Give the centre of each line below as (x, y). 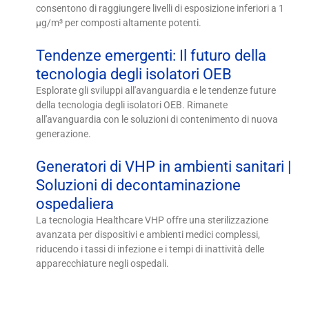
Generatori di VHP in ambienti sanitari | (164, 166)
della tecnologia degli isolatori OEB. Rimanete (132, 104)
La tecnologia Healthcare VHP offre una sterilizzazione (152, 220)
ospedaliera (75, 203)
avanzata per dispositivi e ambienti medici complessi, (148, 234)
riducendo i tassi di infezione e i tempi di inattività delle (150, 249)
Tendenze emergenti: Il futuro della (151, 55)
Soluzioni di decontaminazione (139, 185)
